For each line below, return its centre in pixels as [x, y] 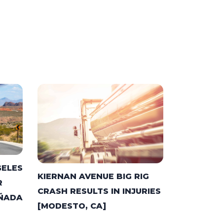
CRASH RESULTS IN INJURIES [99, 191]
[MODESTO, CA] [72, 206]
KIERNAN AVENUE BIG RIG [93, 177]
